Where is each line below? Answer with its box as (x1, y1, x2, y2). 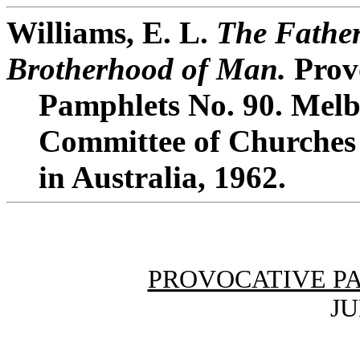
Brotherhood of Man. (6, 51, 286, 86)
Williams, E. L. (6, 15, 216, 50)
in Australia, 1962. (39, 160, 286, 194)
